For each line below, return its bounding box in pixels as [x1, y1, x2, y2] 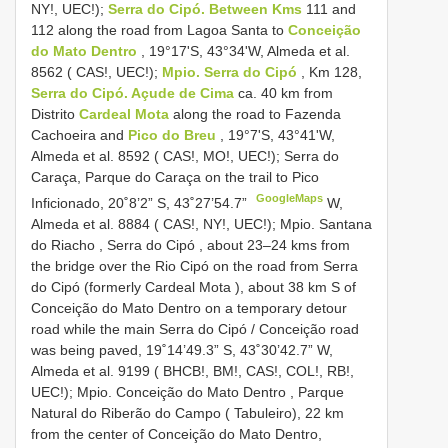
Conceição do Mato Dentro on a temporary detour [31, 299, 347, 316]
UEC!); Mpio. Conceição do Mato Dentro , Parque [31, 383, 344, 400]
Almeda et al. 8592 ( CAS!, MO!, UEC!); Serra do [31, 147, 339, 164]
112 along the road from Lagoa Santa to [31, 21, 288, 38]
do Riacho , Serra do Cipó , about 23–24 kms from [31, 236, 350, 253]
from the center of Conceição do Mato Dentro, [31, 425, 322, 442]
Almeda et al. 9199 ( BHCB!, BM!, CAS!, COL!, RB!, [31, 362, 354, 379]
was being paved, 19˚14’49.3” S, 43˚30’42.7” [31, 341, 313, 358]
